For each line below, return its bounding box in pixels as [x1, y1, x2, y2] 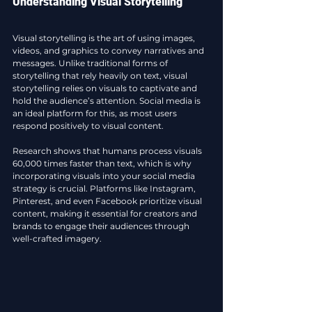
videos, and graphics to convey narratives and [13, 45, 206, 56]
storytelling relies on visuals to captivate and [13, 83, 199, 93]
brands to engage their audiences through [13, 221, 192, 231]
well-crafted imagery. [13, 233, 102, 244]
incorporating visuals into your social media [13, 171, 197, 181]
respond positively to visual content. [13, 120, 166, 131]
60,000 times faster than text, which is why [13, 158, 194, 169]
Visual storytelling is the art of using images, [13, 33, 197, 43]
